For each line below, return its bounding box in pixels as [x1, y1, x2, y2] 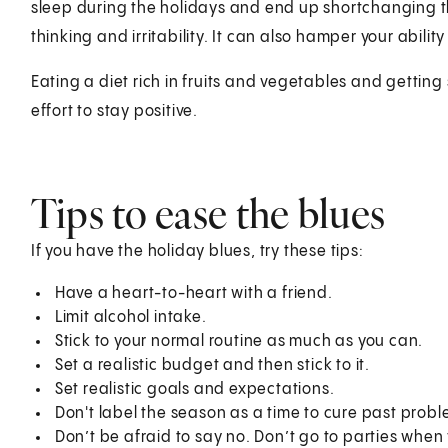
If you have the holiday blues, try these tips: [30, 242, 364, 260]
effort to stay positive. [30, 102, 198, 120]
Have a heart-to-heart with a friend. [54, 284, 333, 302]
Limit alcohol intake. [54, 308, 207, 326]
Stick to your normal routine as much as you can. [54, 332, 424, 350]
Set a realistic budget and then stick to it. [54, 356, 370, 374]
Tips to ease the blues [30, 187, 386, 239]
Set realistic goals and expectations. [54, 380, 335, 398]
